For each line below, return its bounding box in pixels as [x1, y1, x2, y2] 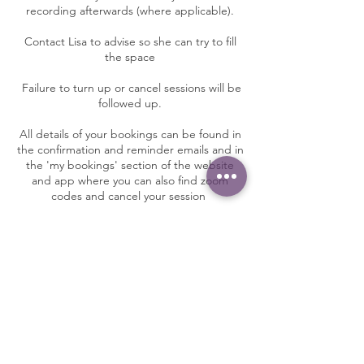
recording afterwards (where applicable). [26, 3, 234, 19]
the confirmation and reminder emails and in [16, 142, 244, 158]
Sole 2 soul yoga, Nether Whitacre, [41, 308, 219, 323]
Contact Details [76, 273, 184, 295]
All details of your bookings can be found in [19, 127, 241, 142]
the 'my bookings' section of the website [26, 158, 234, 173]
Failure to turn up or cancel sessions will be [19, 80, 241, 96]
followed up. [98, 96, 162, 111]
